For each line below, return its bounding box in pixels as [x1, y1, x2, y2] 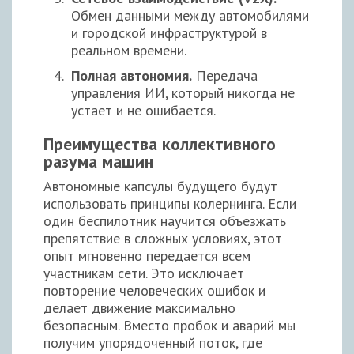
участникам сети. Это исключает [43, 263, 244, 282]
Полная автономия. [71, 66, 192, 85]
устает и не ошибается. [71, 100, 216, 119]
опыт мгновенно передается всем [43, 246, 250, 265]
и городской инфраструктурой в [71, 23, 267, 42]
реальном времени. [71, 40, 186, 59]
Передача [192, 66, 258, 85]
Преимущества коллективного [43, 132, 276, 155]
